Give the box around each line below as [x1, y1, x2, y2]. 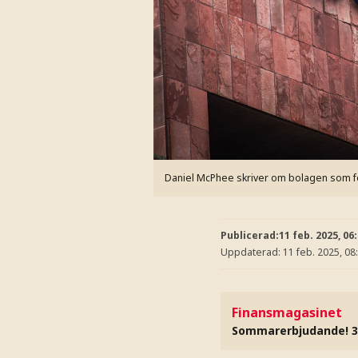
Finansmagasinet [232, 303, 342, 321]
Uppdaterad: [221, 245, 283, 259]
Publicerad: [221, 228, 279, 242]
